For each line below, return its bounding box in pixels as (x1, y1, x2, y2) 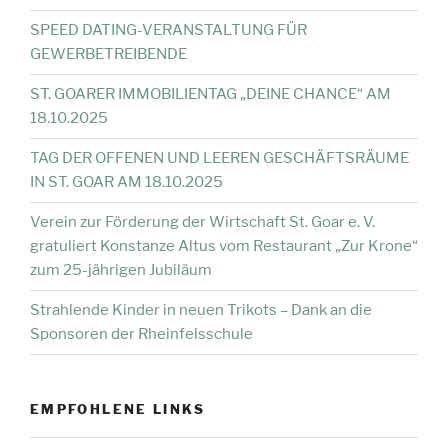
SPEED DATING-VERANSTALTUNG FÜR (30, 21, 307, 40)
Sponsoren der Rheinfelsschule (30, 325, 253, 344)
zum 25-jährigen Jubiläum (30, 261, 212, 280)
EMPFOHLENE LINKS (30, 400, 206, 417)
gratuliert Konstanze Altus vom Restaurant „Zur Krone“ (30, 237, 418, 256)
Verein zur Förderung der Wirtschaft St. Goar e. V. (30, 213, 375, 232)
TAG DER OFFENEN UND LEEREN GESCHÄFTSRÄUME (30, 149, 409, 168)
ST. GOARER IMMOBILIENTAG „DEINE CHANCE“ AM (30, 85, 391, 104)
